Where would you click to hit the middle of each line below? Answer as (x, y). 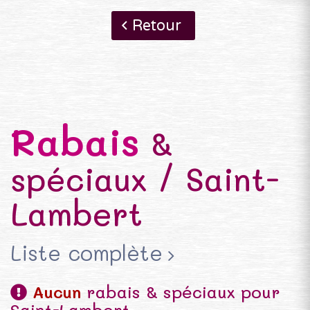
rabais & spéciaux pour (181, 292)
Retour (156, 26)
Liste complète (86, 253)
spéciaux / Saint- (145, 179)
